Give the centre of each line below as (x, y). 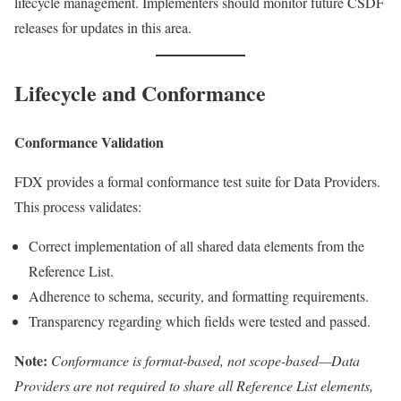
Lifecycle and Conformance (140, 92)
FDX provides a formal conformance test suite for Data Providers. (197, 181)
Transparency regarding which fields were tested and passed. (200, 320)
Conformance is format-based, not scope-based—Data (205, 360)
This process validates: (78, 206)
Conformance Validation (89, 141)
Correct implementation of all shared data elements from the (196, 245)
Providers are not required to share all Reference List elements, (194, 385)
